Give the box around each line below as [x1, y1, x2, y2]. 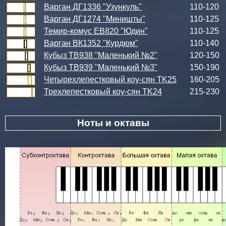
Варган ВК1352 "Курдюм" [44, 39, 138, 47]
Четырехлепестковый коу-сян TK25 [44, 75, 177, 84]
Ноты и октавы [77, 118, 149, 128]
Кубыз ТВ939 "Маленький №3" [44, 63, 157, 72]
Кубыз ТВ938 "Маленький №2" [44, 51, 157, 60]
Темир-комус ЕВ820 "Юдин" [44, 27, 148, 35]
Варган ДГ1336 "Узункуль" [44, 3, 142, 11]
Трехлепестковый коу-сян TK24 [44, 87, 162, 96]
